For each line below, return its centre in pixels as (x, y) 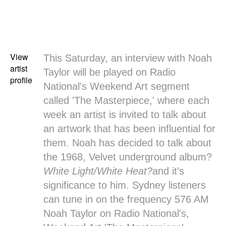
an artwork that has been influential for (129, 129)
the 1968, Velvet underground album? (127, 157)
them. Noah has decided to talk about (127, 143)
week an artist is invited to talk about (125, 115)
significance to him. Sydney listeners (124, 185)
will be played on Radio (123, 72)
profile (21, 80)
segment (168, 86)
